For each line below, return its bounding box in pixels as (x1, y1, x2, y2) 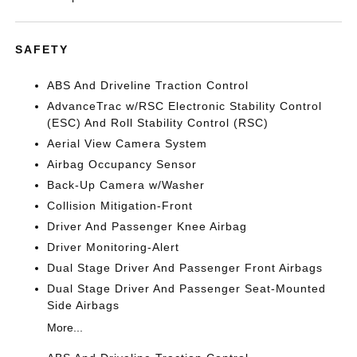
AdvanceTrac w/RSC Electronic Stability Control (47, 100, 323, 113)
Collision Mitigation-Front (47, 199, 194, 213)
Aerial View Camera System (47, 137, 208, 151)
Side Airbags (47, 299, 120, 312)
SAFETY (15, 43, 69, 57)
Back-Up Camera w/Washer (47, 178, 206, 192)
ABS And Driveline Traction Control (47, 79, 249, 92)
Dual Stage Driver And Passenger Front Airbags (47, 261, 324, 275)
